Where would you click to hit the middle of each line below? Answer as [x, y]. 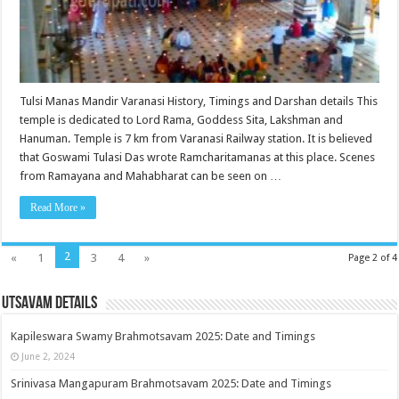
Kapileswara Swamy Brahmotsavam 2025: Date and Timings [163, 336]
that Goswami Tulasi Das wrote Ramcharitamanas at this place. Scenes [198, 157]
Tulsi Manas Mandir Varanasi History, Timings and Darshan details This [199, 101]
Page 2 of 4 [372, 257]
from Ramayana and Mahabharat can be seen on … [151, 175]
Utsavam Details [50, 303]
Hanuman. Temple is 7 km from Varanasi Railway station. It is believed [196, 138]
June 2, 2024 [49, 356]
